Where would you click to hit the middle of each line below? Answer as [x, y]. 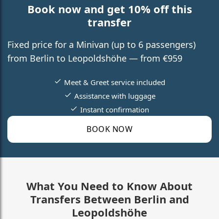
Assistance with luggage [115, 96]
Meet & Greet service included [115, 82]
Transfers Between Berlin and [109, 199]
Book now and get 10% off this [109, 9]
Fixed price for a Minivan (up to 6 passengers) [101, 44]
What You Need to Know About [109, 186]
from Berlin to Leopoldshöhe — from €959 [95, 58]
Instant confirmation [115, 109]
